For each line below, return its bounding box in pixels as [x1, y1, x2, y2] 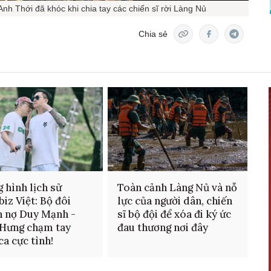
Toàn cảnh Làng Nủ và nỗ [117, 181, 237, 195]
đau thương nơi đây [117, 221, 208, 235]
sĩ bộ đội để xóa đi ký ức [117, 207, 231, 221]
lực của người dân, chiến [117, 194, 232, 208]
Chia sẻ [139, 28, 168, 39]
